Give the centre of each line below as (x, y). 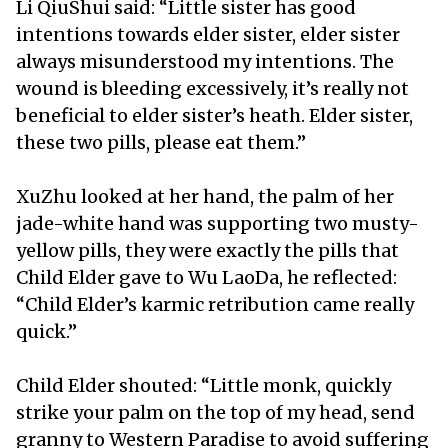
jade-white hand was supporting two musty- (217, 223)
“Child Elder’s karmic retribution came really (215, 304)
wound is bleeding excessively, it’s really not (212, 88)
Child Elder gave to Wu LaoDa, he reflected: (206, 277)
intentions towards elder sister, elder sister (208, 34)
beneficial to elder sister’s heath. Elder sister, (214, 115)
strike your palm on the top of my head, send (215, 412)
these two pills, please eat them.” (163, 142)
